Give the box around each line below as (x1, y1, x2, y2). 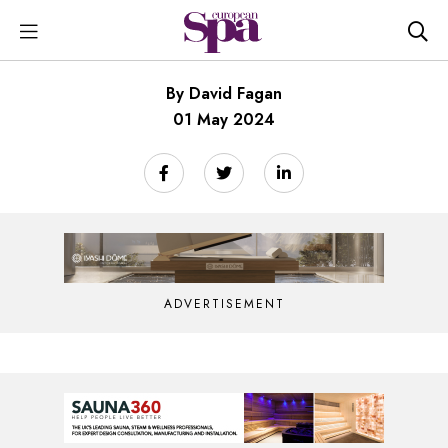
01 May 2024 (173, 108, 275, 131)
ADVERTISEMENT (163, 295, 285, 313)
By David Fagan (166, 82, 282, 105)
